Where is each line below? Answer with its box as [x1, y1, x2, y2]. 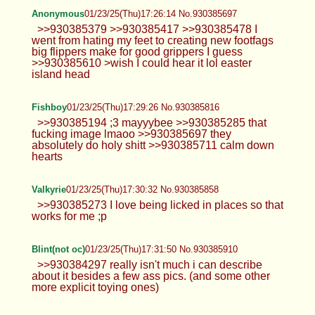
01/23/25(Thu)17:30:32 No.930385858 [65, 184, 219, 195]
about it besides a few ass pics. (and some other [31, 269, 270, 282]
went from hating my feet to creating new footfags [31, 34, 274, 46]
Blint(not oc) [31, 243, 85, 255]
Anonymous [31, 8, 84, 19]
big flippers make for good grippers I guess [31, 45, 243, 58]
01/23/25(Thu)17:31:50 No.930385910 [84, 243, 238, 255]
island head [31, 67, 90, 80]
